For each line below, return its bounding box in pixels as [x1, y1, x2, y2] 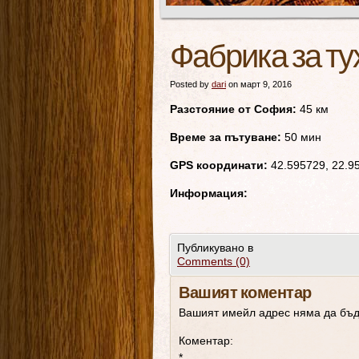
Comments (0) [177, 255, 250, 268]
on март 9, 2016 [226, 79, 292, 89]
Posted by [170, 79, 212, 89]
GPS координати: [170, 159, 268, 171]
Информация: [170, 187, 248, 200]
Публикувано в [177, 241, 253, 254]
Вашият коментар [179, 283, 312, 305]
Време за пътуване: [170, 131, 281, 143]
